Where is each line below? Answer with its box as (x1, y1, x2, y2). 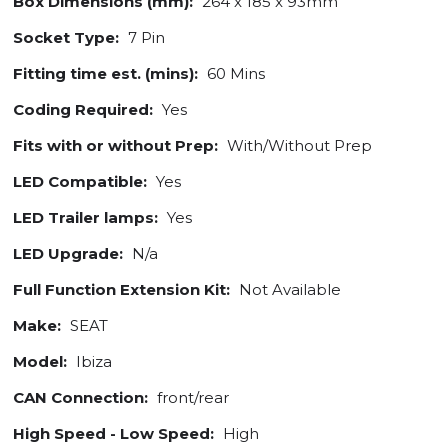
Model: (13, 352, 67, 372)
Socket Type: (13, 28, 119, 48)
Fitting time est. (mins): (13, 64, 198, 84)
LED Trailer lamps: (13, 208, 158, 228)
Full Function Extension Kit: (13, 280, 230, 300)
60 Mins (203, 64, 265, 84)
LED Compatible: (13, 172, 147, 192)
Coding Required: (13, 100, 153, 120)
